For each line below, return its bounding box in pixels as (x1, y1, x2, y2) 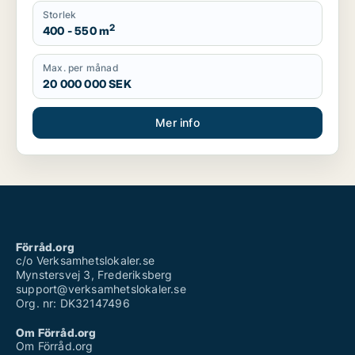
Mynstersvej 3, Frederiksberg (16, 268, 173, 281)
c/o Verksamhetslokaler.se (16, 254, 155, 267)
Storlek (43, 9, 77, 21)
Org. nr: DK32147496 (16, 296, 130, 310)
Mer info (155, 116, 200, 129)
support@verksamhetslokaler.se (16, 282, 186, 296)
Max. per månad (43, 62, 119, 74)
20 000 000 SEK (43, 77, 132, 90)
